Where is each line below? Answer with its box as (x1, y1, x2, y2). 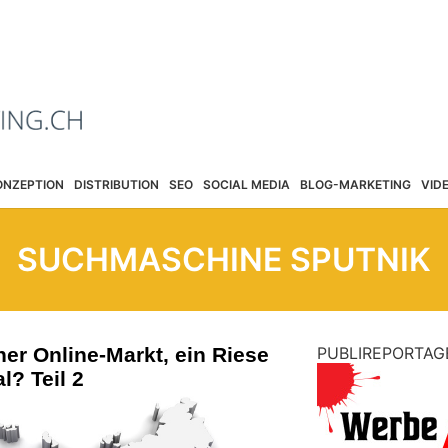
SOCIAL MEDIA (202, 176, 290, 192)
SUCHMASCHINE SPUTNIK (17, 240, 431, 279)
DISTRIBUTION (73, 176, 159, 192)
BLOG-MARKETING (299, 176, 411, 192)
